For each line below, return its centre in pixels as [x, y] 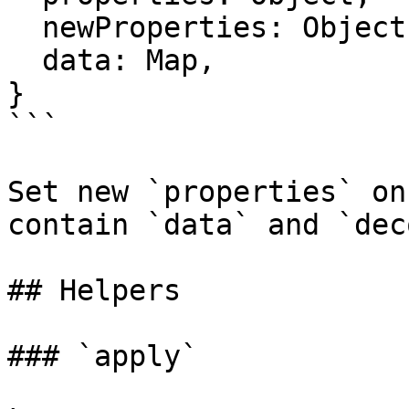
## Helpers [94, 290]
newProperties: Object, [25, 27]
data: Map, [25, 60]
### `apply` [103, 356]
